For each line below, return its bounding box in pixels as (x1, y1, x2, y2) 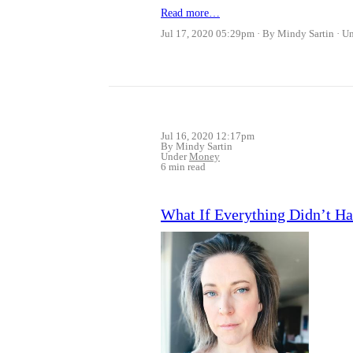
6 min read (161, 160, 206, 173)
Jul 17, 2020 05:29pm (161, 27, 255, 39)
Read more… (161, 6, 220, 19)
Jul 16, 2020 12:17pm (161, 129, 255, 142)
